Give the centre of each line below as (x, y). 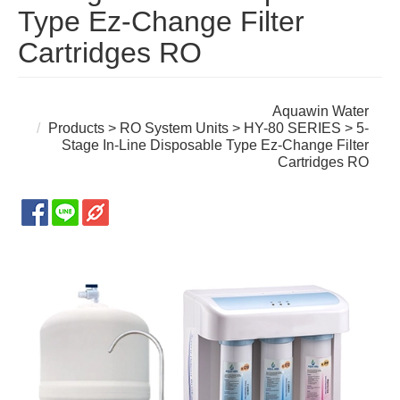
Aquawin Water (321, 112)
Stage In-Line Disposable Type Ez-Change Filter (216, 146)
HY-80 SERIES (293, 129)
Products (77, 129)
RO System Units (175, 129)
